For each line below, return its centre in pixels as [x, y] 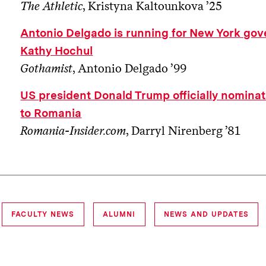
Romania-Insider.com [73, 130]
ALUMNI [119, 214]
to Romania [51, 113]
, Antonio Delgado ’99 [130, 68]
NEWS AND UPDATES [206, 214]
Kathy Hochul [57, 50]
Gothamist [47, 68]
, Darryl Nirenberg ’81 [183, 130]
